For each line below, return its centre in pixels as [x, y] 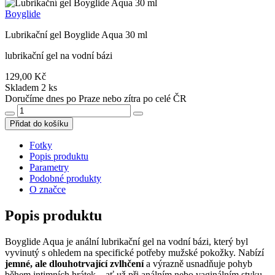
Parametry [49, 167]
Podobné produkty [65, 178]
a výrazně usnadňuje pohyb [198, 263]
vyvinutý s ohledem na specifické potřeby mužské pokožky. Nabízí [134, 252]
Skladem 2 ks [31, 87]
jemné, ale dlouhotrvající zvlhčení [74, 263]
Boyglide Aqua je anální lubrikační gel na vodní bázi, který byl [126, 241]
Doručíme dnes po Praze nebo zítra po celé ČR [96, 98]
